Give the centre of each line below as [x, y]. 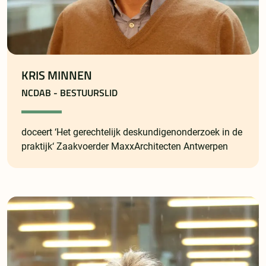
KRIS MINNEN [57, 76]
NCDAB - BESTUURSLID [69, 93]
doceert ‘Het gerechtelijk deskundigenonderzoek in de [132, 132]
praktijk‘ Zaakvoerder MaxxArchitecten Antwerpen [125, 147]
